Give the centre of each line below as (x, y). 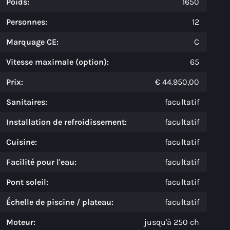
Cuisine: (21, 142)
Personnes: (26, 22)
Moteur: (21, 222)
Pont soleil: (27, 182)
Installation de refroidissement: (66, 122)
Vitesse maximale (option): (57, 62)
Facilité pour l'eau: (41, 162)
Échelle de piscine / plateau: (60, 202)
